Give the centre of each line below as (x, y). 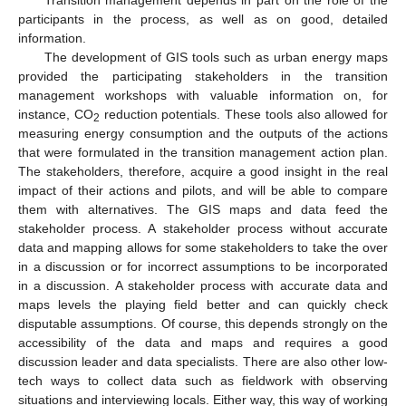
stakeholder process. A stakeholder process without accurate (203, 228)
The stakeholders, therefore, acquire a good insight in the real (203, 171)
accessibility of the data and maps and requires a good (203, 342)
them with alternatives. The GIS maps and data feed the (203, 209)
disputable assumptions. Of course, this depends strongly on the (203, 323)
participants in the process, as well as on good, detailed (203, 19)
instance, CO (56, 114)
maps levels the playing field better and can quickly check (203, 304)
